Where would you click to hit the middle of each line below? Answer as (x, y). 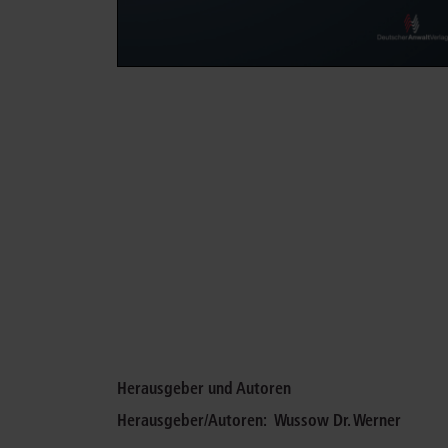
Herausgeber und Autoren (204, 388)
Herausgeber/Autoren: (195, 419)
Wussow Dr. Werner (337, 419)
